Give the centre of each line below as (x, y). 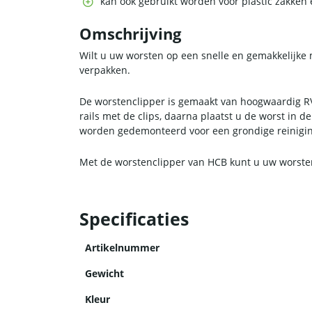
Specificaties (134, 219)
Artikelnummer (122, 248)
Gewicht (104, 274)
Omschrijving (130, 34)
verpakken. (105, 70)
